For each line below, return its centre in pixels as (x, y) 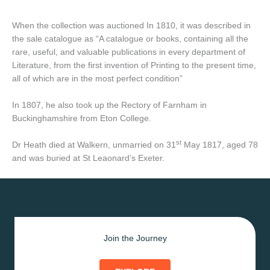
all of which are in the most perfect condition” (97, 78)
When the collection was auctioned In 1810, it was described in (131, 25)
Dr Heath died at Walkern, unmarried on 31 (94, 145)
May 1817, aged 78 (220, 145)
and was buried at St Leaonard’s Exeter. (88, 158)
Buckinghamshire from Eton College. (82, 118)
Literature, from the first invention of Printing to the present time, (134, 65)
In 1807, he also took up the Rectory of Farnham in (109, 105)
